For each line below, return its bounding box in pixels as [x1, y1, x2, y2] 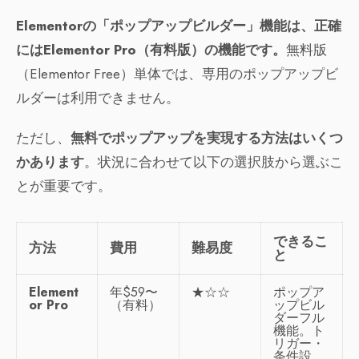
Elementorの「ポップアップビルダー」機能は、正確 [16, 16, 341, 36]
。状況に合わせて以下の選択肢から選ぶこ [84, 152, 343, 172]
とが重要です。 [16, 176, 111, 196]
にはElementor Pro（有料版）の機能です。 [16, 40, 286, 60]
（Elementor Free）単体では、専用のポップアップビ [16, 64, 338, 84]
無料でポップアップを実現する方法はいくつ [71, 128, 343, 148]
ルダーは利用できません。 [16, 88, 179, 108]
